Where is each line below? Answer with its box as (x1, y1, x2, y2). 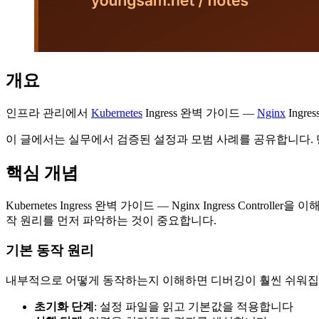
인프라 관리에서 (6, 106, 91, 119)
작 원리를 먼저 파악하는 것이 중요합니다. (6, 214, 216, 226)
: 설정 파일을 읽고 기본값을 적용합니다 (94, 300, 293, 313)
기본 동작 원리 (6, 243, 94, 258)
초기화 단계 (34, 300, 94, 313)
